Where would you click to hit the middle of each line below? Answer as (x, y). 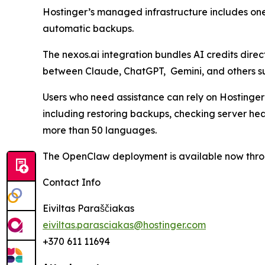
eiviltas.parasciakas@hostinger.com (124, 225)
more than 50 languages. (100, 130)
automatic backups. (88, 28)
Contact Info (72, 182)
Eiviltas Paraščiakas (88, 208)
